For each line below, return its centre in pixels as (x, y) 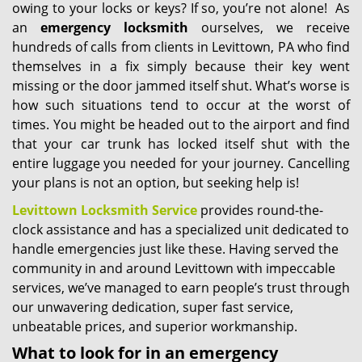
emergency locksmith (114, 27)
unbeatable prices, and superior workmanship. (155, 326)
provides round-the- (260, 210)
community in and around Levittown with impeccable (174, 268)
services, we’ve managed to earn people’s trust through (181, 288)
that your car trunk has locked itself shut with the (181, 144)
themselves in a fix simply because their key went (181, 66)
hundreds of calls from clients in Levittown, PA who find (181, 47)
